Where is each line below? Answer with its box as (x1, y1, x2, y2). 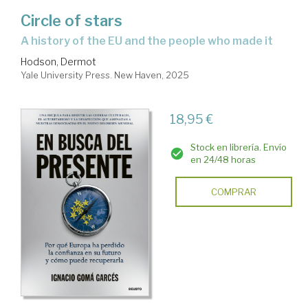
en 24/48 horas (190, 153, 256, 165)
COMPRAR (210, 186, 256, 197)
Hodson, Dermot (21, 55, 96, 67)
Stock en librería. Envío (190, 141, 287, 153)
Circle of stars (21, 11, 122, 30)
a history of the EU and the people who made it (29, 34, 273, 47)
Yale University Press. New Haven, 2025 (21, 69, 189, 80)
